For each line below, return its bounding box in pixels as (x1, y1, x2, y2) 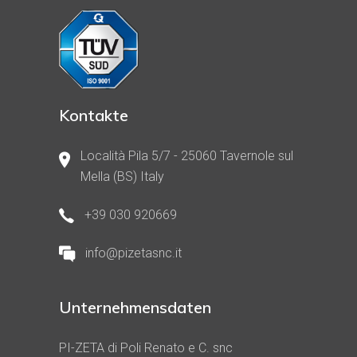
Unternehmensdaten (59, 296, 211, 317)
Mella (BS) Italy (80, 168, 164, 184)
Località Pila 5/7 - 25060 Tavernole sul (80, 147, 293, 163)
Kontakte (59, 104, 128, 125)
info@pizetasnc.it (85, 245, 182, 261)
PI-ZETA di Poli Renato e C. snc (59, 339, 233, 355)
